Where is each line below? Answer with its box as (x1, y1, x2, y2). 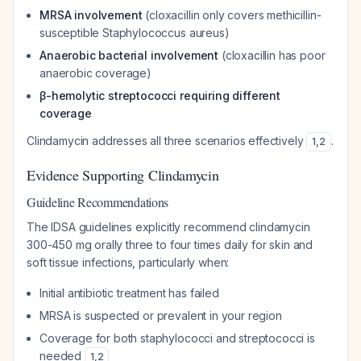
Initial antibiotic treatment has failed (39, 286, 219, 300)
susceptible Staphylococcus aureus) (39, 26, 230, 39)
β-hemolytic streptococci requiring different (39, 89, 280, 102)
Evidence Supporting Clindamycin (27, 165, 219, 185)
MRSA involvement (39, 8, 143, 22)
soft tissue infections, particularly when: (27, 255, 230, 269)
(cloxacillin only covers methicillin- (142, 8, 322, 22)
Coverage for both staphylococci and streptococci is (39, 331, 315, 345)
